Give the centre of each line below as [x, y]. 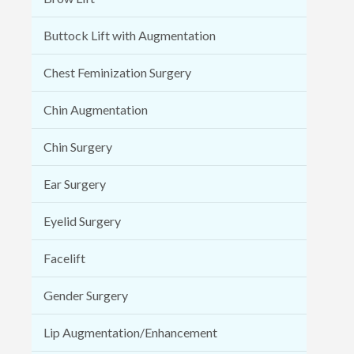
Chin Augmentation [96, 109]
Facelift [64, 258]
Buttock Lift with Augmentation [130, 35]
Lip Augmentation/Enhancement [130, 332]
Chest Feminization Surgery [117, 72]
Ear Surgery [75, 183]
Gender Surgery [86, 295]
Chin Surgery [78, 146]
